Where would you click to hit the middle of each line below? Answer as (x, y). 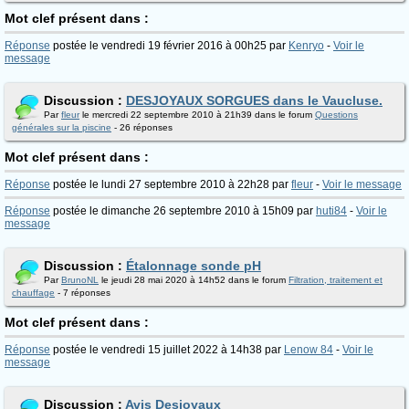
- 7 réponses (83, 293)
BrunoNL (80, 280)
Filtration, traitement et (336, 280)
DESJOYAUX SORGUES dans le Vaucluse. (254, 100)
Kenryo (306, 46)
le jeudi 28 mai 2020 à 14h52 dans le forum (194, 280)
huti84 (331, 211)
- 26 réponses (142, 127)
